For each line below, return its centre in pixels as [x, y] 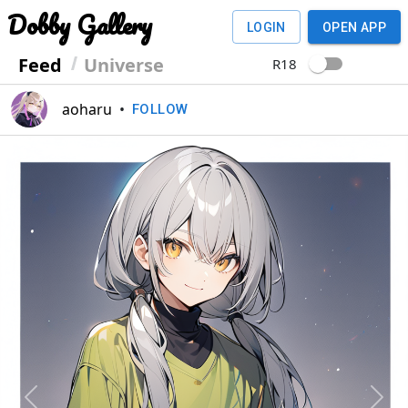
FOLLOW [160, 109]
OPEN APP [354, 27]
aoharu [87, 109]
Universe [124, 65]
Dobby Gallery [80, 25]
